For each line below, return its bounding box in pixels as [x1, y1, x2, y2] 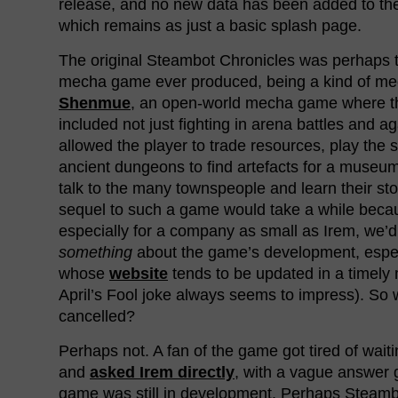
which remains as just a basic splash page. [59, 16, 362, 35]
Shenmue [59, 93, 131, 112]
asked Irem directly [90, 362, 235, 381]
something [59, 243, 132, 261]
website [109, 264, 168, 283]
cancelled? [59, 306, 135, 325]
